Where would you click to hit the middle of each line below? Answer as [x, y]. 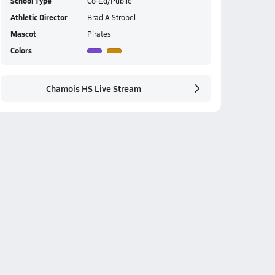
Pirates [99, 34]
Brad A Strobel [111, 17]
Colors [21, 51]
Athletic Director [39, 17]
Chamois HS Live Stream [93, 88]
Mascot [23, 34]
